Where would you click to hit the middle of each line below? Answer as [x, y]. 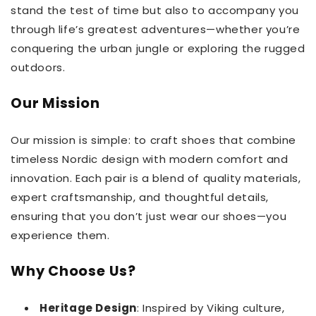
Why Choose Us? [73, 272]
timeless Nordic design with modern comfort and [150, 159]
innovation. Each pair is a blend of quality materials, [156, 178]
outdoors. [38, 68]
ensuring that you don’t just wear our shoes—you [149, 217]
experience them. [60, 236]
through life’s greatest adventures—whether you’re [156, 30]
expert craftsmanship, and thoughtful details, [140, 197]
